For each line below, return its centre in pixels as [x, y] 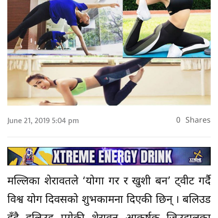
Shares [198, 121]
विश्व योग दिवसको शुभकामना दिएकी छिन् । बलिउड [109, 200]
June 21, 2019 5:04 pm [43, 121]
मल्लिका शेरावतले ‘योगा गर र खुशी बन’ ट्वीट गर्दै [109, 182]
